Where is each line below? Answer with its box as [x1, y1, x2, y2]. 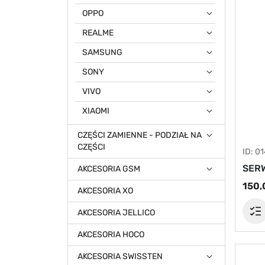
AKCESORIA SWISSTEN [77, 251, 163, 261]
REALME [82, 28, 114, 38]
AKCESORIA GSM [77, 164, 140, 174]
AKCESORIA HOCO [77, 230, 144, 240]
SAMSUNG [82, 47, 122, 57]
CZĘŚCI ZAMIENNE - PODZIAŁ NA [77, 130, 202, 140]
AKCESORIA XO [77, 186, 133, 196]
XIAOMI [82, 106, 109, 116]
